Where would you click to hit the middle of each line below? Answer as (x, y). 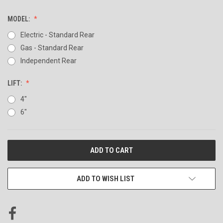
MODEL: (19, 19)
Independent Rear (48, 60)
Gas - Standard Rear (52, 48)
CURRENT (22, 146)
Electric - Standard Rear (57, 35)
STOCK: (18, 157)
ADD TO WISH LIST (106, 178)
